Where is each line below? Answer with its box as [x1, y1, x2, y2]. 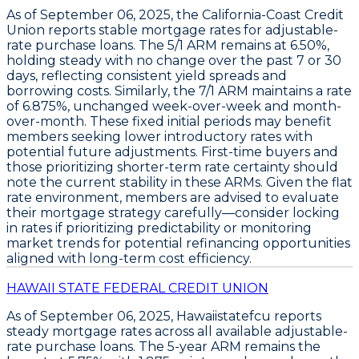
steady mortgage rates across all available [6, 323, 275, 339]
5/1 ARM [167, 37, 217, 53]
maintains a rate [248, 83, 352, 99]
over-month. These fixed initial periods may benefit [6, 113, 332, 129]
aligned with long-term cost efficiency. [6, 250, 252, 266]
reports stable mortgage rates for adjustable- [45, 22, 338, 38]
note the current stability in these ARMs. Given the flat [6, 174, 353, 190]
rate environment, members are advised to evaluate [6, 189, 339, 205]
